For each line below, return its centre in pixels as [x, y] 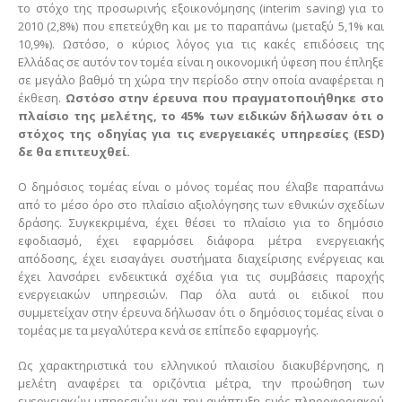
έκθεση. [39, 98]
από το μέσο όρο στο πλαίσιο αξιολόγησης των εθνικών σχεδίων [201, 205]
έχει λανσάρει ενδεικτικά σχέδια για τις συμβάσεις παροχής [201, 277]
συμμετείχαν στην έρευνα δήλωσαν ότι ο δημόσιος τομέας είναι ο [201, 313]
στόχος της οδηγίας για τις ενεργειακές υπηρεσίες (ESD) [201, 134]
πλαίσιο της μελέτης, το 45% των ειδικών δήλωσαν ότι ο [201, 116]
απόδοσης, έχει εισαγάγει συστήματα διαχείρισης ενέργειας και [201, 259]
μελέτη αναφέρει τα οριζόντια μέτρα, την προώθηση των [201, 383]
